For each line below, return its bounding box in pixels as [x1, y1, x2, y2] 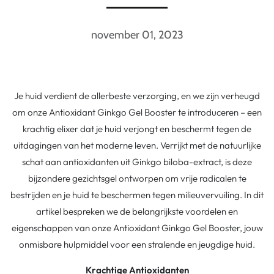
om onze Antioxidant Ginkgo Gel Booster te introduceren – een [12, 106, 262, 119]
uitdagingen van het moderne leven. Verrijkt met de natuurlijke [13, 139, 261, 152]
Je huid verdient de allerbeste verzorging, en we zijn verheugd [14, 90, 260, 102]
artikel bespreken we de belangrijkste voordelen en [36, 206, 238, 218]
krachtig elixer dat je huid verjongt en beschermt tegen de [23, 123, 251, 135]
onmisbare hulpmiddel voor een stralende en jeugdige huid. [19, 239, 255, 251]
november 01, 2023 [91, 28, 183, 42]
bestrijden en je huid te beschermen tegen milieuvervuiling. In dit [10, 189, 264, 201]
